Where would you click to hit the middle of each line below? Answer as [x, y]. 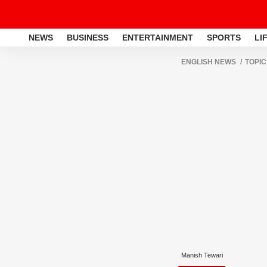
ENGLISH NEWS [209, 62]
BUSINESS [88, 37]
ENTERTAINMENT [158, 37]
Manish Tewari [202, 255]
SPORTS [224, 37]
